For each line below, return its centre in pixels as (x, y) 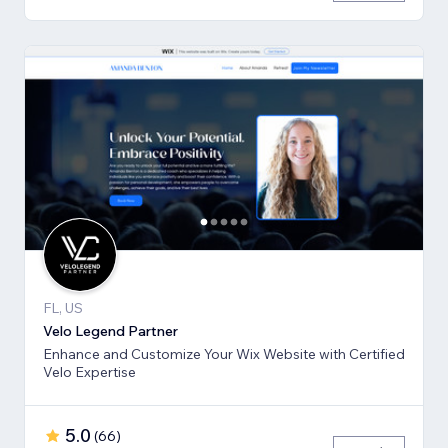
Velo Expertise (89, 371)
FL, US (63, 307)
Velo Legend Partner (110, 330)
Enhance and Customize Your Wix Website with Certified (224, 353)
